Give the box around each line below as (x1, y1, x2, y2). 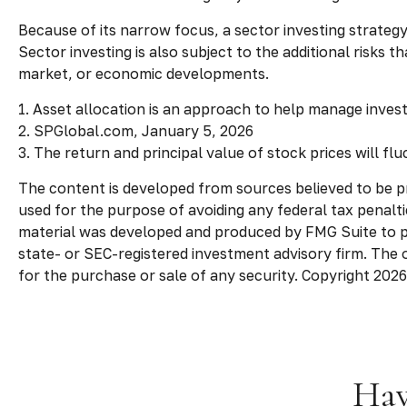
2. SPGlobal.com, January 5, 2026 (18, 121, 253, 140)
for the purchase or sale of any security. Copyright (18, 265, 373, 284)
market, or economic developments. (18, 64, 269, 83)
